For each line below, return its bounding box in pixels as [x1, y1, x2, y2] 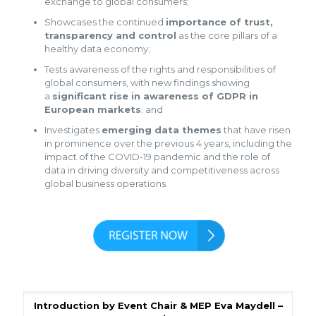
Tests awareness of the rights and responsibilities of [44, 63, 276, 75]
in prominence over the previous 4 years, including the [44, 137, 292, 149]
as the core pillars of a [176, 29, 277, 41]
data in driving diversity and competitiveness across [44, 164, 279, 176]
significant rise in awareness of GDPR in [52, 90, 258, 102]
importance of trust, [166, 16, 273, 28]
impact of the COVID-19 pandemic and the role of [44, 150, 270, 162]
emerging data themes [102, 123, 221, 135]
